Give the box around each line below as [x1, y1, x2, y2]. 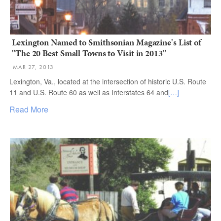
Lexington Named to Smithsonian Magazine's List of [12, 36, 202, 48]
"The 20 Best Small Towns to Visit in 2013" [12, 46, 166, 59]
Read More [9, 103, 48, 115]
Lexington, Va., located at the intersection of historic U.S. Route [9, 76, 206, 86]
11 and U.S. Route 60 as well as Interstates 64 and [9, 87, 168, 97]
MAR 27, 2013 [13, 63, 54, 71]
